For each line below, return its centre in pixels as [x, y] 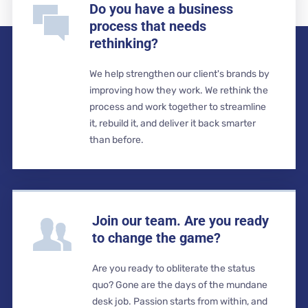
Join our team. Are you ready [180, 221]
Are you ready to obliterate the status [173, 268]
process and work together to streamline [177, 107]
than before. [116, 140]
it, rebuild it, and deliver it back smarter [172, 123]
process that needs [147, 26]
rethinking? [123, 43]
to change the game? [156, 238]
